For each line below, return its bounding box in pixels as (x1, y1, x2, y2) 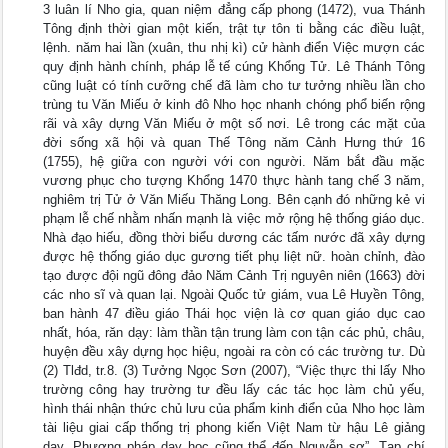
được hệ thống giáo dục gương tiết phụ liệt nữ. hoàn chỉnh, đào (43, 249, 425, 264)
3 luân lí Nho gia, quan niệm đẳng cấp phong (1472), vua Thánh (43, 2, 425, 17)
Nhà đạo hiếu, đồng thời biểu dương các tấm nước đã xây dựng (43, 230, 425, 245)
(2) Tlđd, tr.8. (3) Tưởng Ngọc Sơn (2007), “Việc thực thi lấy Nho (43, 363, 425, 378)
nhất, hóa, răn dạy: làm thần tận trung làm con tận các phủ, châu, (43, 325, 425, 340)
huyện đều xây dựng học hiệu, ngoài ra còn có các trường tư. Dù (43, 344, 425, 359)
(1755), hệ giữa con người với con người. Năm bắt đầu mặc (43, 154, 425, 169)
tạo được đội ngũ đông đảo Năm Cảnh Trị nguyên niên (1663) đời (43, 268, 425, 283)
